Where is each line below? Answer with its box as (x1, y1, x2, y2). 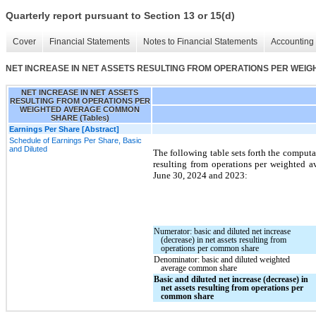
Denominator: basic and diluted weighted (154, 254, 291, 265)
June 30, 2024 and (153, 169, 225, 181)
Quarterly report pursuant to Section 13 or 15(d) (6, 10, 235, 22)
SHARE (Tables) (50, 113, 109, 122)
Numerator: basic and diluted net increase (154, 226, 291, 236)
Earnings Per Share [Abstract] (9, 124, 119, 133)
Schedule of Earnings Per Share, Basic (9, 135, 142, 145)
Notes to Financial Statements (143, 37, 257, 47)
